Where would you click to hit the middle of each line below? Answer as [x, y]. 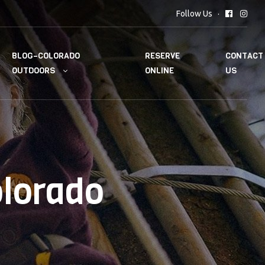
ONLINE [160, 71]
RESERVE [163, 56]
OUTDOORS [33, 71]
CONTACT [244, 56]
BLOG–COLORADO [46, 56]
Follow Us [194, 13]
